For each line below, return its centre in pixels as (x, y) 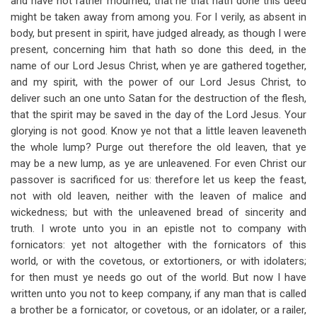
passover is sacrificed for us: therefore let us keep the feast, (158, 180)
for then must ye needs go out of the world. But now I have (158, 277)
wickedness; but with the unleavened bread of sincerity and (158, 212)
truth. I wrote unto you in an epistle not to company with (158, 229)
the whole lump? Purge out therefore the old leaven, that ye (158, 147)
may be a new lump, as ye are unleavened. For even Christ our (158, 163)
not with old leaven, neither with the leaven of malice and (158, 196)
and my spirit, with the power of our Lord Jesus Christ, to (158, 82)
